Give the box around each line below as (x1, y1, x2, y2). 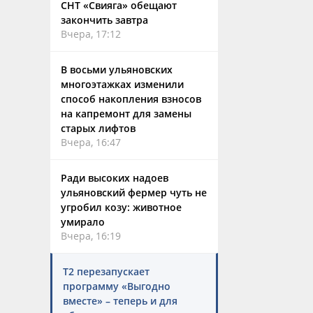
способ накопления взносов (61, 92, 201, 105)
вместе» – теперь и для (63, 294, 177, 307)
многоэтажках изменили (61, 78, 184, 91)
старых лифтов (61, 122, 136, 135)
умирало (61, 215, 105, 228)
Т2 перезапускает (63, 265, 150, 278)
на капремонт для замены (61, 107, 191, 120)
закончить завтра (61, 13, 148, 27)
